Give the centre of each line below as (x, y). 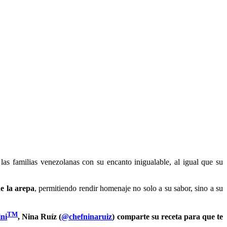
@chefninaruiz (87, 217)
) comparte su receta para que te (168, 217)
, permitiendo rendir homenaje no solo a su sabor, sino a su (129, 188)
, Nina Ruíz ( (40, 217)
